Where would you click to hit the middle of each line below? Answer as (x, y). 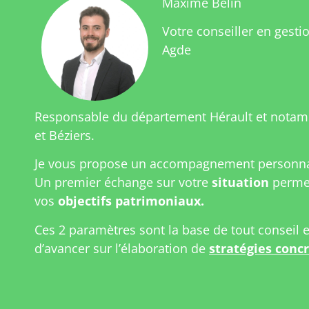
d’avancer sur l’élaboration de (122, 248)
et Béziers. (64, 136)
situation (239, 182)
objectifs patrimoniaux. (131, 201)
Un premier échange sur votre (121, 182)
